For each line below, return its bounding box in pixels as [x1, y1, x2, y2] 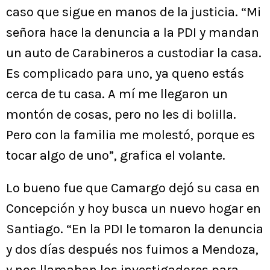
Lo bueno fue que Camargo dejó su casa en [6, 180, 260, 196]
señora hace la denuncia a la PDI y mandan [6, 25, 259, 41]
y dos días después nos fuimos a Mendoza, [6, 242, 259, 258]
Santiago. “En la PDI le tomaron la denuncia [6, 221, 263, 237]
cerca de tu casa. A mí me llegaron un [6, 86, 228, 102]
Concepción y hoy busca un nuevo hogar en [6, 201, 261, 217]
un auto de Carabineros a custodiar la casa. [6, 45, 262, 61]
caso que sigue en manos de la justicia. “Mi [6, 4, 261, 20]
